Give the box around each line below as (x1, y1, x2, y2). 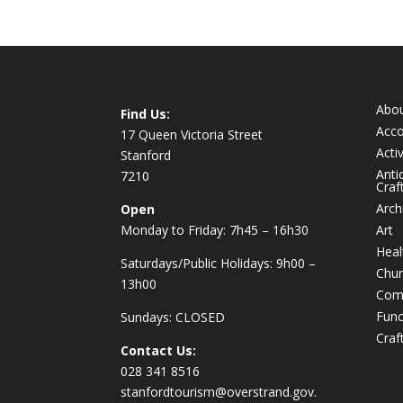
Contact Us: (121, 342, 197, 360)
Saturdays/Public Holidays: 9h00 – (121, 255, 317, 273)
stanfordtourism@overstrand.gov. (121, 383, 318, 401)
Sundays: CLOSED (121, 309, 226, 327)
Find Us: (121, 105, 171, 123)
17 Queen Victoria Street (121, 126, 264, 144)
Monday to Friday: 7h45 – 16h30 (121, 221, 309, 239)
